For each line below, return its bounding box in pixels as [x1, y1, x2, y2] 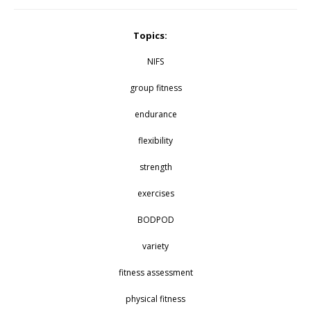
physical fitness [126, 293, 185, 305]
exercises [137, 187, 174, 200]
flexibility [138, 135, 173, 147]
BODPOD [137, 214, 174, 226]
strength [139, 161, 172, 174]
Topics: [133, 29, 167, 42]
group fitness [129, 82, 182, 94]
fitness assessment [118, 267, 193, 279]
